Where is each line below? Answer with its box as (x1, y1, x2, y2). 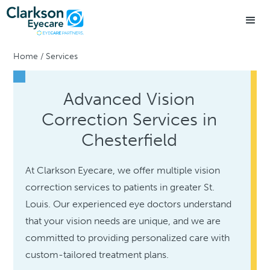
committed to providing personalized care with (25, 231, 230, 243)
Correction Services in (41, 108, 217, 130)
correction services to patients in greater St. (25, 181, 215, 193)
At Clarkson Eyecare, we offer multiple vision (25, 164, 221, 176)
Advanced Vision (63, 88, 195, 109)
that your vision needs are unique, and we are (25, 215, 221, 227)
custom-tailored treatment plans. (25, 248, 169, 260)
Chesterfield (81, 129, 177, 150)
